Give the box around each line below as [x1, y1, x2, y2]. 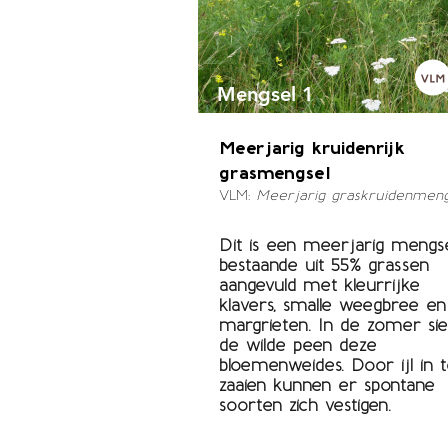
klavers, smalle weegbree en [218, 295, 446, 315]
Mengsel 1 [216, 82, 314, 106]
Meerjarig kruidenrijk [218, 137, 405, 159]
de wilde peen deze [218, 335, 377, 355]
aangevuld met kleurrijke [218, 275, 420, 295]
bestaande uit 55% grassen [218, 255, 429, 275]
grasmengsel [218, 162, 331, 184]
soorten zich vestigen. [218, 395, 391, 415]
